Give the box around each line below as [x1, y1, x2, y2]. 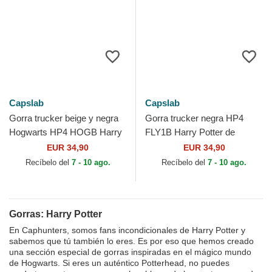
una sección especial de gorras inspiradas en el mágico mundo [9, 247, 251, 257]
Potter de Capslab [9, 141, 80, 151]
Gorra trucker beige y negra [9, 113, 118, 123]
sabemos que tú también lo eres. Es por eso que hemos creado [9, 236, 254, 246]
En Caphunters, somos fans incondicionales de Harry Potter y [9, 225, 245, 235]
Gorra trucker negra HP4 [145, 113, 243, 123]
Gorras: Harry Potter [9, 209, 102, 219]
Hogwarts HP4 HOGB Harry [9, 127, 122, 137]
